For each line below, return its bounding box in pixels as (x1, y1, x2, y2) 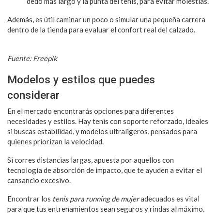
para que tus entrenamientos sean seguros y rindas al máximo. (7, 204, 204, 213)
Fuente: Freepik (7, 53, 57, 62)
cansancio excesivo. (7, 175, 71, 185)
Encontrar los (7, 194, 52, 203)
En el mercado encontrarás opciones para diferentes (7, 106, 174, 115)
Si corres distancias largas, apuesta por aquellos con (7, 155, 174, 164)
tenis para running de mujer (52, 194, 139, 203)
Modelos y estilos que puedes (7, 73, 155, 86)
